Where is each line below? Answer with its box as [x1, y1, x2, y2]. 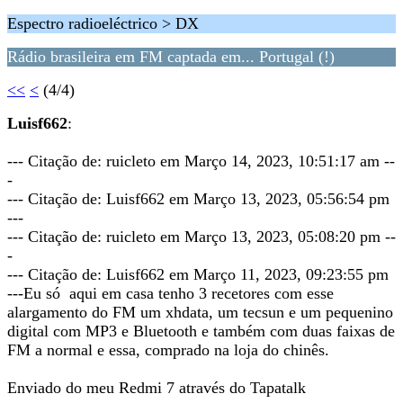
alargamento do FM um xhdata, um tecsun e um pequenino [7, 303, 393, 321]
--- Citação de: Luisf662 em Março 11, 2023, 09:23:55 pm [7, 265, 389, 283]
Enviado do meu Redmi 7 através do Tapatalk [7, 379, 306, 397]
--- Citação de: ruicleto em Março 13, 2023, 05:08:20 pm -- [7, 228, 396, 246]
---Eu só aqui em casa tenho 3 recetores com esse [7, 284, 334, 302]
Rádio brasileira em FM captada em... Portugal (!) [7, 48, 335, 66]
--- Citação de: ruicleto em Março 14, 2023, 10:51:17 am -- [7, 152, 395, 170]
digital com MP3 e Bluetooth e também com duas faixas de [7, 322, 395, 340]
